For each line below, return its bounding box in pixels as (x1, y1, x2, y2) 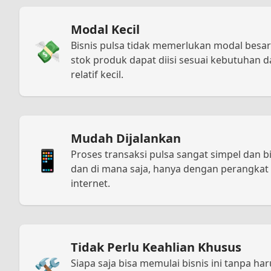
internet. (71, 176, 110, 190)
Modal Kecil (71, 21, 140, 38)
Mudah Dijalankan (71, 129, 181, 146)
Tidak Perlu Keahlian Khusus (71, 238, 241, 255)
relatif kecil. (71, 67, 123, 81)
